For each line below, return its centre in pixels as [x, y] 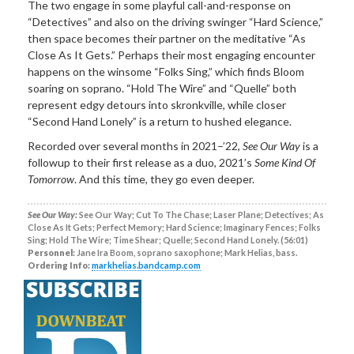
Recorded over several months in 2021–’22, [135, 146]
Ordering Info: [59, 265]
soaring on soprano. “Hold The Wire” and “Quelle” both [162, 88]
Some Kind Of [285, 163]
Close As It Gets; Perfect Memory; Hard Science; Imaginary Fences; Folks [174, 228]
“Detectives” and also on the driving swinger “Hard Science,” [175, 21]
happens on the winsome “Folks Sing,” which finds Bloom [166, 71]
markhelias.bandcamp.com [146, 265]
